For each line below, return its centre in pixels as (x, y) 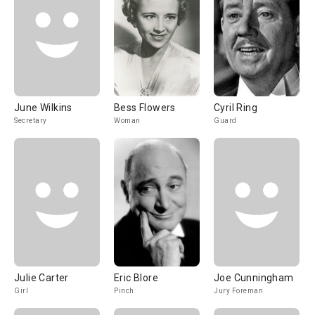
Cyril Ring (236, 108)
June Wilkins (43, 108)
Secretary (31, 121)
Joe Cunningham (254, 278)
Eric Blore (136, 278)
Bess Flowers (145, 108)
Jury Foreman (238, 291)
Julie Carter (41, 278)
